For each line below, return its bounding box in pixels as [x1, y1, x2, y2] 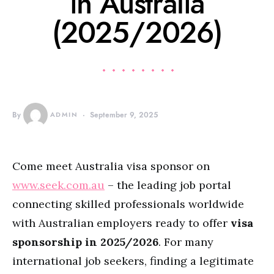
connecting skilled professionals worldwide [12, 197, 244, 211]
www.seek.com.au [12, 178, 105, 192]
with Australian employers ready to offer [12, 216, 231, 230]
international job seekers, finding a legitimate [12, 254, 254, 268]
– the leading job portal [105, 178, 231, 192]
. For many [158, 235, 213, 249]
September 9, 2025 [89, 110, 158, 120]
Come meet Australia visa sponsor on [12, 159, 210, 173]
